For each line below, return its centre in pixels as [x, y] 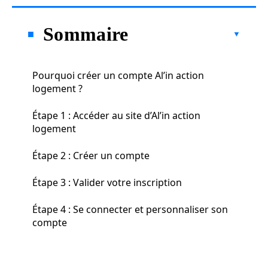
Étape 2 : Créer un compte [91, 155]
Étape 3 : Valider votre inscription [107, 182]
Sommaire [86, 34]
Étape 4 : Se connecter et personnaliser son [130, 209]
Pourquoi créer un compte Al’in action [118, 75]
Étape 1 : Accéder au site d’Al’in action [116, 115]
